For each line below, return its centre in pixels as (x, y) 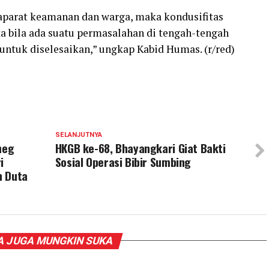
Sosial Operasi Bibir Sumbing (123, 162)
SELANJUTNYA (78, 134)
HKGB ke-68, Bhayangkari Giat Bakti (140, 148)
